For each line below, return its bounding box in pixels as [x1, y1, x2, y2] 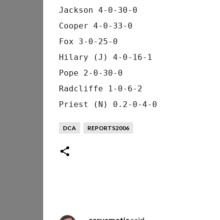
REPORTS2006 [87, 124, 129, 132]
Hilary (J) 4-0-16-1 [58, 53, 152, 62]
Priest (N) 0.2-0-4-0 [58, 100, 157, 109]
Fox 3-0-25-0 [58, 37, 118, 46]
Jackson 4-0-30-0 [58, 5, 137, 15]
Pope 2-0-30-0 [58, 68, 123, 78]
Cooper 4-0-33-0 [58, 21, 133, 30]
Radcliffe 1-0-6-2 [58, 84, 142, 93]
